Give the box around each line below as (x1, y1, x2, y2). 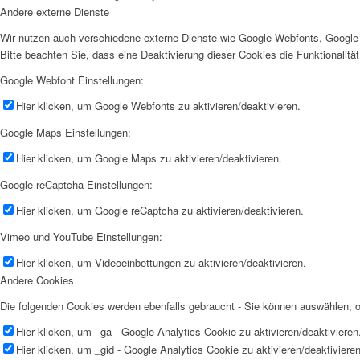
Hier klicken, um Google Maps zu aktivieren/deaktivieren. (16, 150, 282, 166)
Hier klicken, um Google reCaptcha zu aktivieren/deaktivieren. (16, 202, 304, 219)
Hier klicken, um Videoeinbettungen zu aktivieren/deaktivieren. (16, 255, 306, 271)
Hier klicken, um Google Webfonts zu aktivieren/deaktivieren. (16, 97, 301, 113)
